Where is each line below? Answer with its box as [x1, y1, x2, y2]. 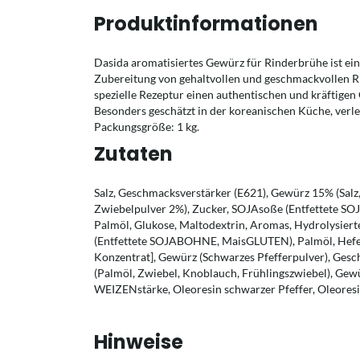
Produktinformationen [94, 10, 318, 37]
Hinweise [94, 329, 183, 355]
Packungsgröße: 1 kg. [94, 120, 199, 133]
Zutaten [94, 141, 173, 167]
